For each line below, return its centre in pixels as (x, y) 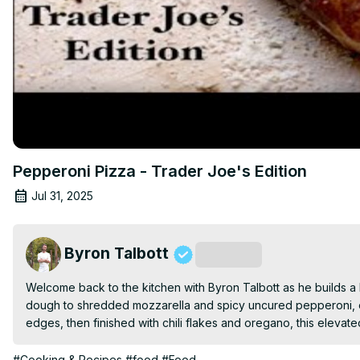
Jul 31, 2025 (62, 195)
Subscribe (229, 254)
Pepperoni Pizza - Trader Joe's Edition (160, 171)
